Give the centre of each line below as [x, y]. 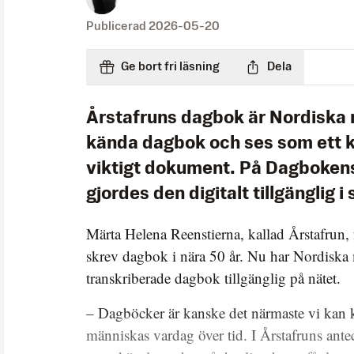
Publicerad [117, 27]
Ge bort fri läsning [170, 67]
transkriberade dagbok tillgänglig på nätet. [213, 278]
